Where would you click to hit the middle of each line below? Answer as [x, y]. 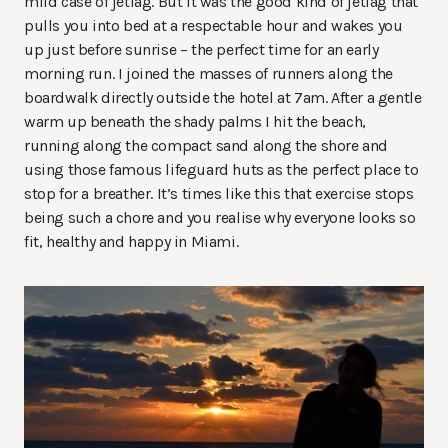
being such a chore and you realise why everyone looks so [220, 218]
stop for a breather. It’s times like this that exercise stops [219, 194]
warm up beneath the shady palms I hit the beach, [195, 122]
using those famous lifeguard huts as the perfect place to [221, 170]
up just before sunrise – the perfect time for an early [201, 50]
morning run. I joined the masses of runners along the [208, 74]
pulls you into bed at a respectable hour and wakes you [213, 26]
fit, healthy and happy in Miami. [131, 242]
